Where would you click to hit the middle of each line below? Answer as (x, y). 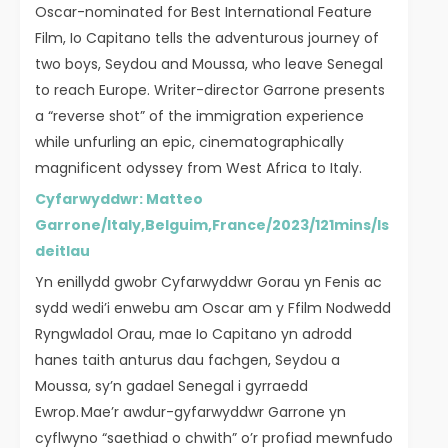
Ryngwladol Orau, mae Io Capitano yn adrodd (193, 334)
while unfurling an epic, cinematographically (189, 142)
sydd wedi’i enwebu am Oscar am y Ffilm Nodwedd (213, 308)
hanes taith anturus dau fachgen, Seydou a (187, 360)
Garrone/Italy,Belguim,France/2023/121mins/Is (212, 225)
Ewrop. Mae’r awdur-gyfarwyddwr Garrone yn (190, 412)
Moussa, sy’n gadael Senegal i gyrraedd (171, 386)
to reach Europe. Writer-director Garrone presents (210, 90)
